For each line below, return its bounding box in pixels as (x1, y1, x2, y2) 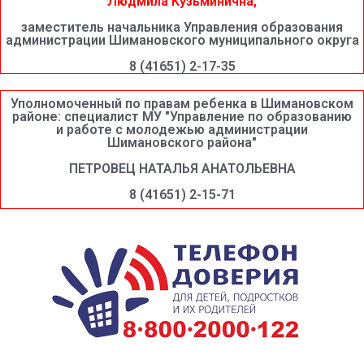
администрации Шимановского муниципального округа (5, 32, 359, 48)
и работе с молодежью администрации (56, 121, 308, 137)
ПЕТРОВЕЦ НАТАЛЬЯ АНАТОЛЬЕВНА (68, 160, 296, 176)
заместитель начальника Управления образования (21, 19, 343, 35)
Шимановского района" (107, 134, 257, 150)
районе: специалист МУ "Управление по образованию (12, 108, 352, 124)
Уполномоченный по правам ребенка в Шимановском (11, 95, 353, 111)
